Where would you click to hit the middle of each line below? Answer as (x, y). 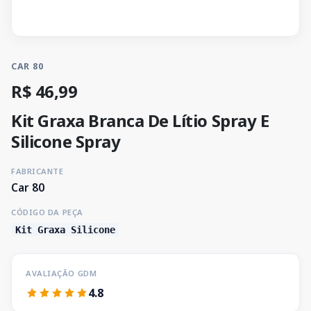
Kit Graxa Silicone (65, 229)
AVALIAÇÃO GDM (61, 273)
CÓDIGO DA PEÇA (47, 212)
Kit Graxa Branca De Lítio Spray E (140, 121)
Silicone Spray (66, 142)
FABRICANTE (37, 171)
